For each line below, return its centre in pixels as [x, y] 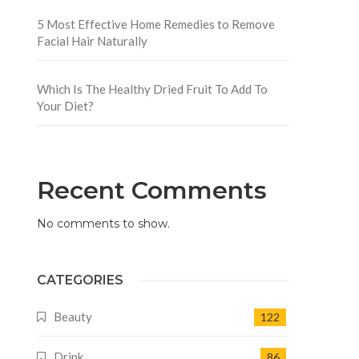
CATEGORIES [80, 280]
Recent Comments [151, 190]
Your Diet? [65, 105]
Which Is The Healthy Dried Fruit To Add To [152, 89]
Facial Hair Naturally [92, 40]
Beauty [73, 316]
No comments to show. [103, 223]
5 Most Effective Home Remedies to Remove [155, 24]
